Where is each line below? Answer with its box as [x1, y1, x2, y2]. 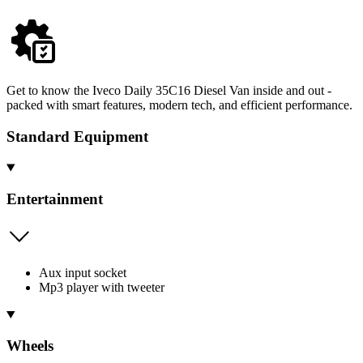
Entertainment [6, 190, 103, 208]
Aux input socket [39, 265, 126, 280]
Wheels [6, 337, 53, 355]
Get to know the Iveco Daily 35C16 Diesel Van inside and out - [6, 83, 331, 97]
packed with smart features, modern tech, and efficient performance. [6, 97, 352, 112]
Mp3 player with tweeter [39, 280, 164, 294]
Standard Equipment [6, 127, 148, 145]
